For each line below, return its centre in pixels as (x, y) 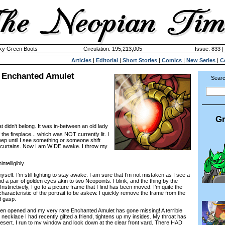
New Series (201, 60)
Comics (172, 60)
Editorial (107, 60)
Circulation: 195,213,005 (113, 49)
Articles (81, 60)
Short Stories (140, 60)
